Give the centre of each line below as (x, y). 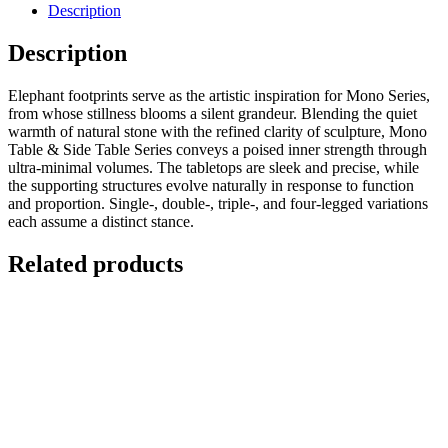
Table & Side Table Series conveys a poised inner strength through (217, 149)
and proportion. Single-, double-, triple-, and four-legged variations (218, 203)
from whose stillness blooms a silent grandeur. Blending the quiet (212, 113)
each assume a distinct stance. (101, 221)
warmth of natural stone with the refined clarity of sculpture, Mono (217, 131)
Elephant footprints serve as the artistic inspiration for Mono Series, (219, 95)
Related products (95, 263)
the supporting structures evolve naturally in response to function (211, 185)
